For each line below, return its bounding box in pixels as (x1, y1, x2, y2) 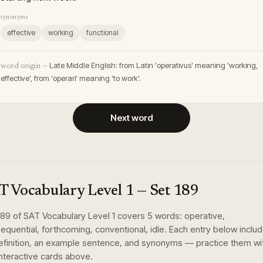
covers (115, 210, 147, 221)
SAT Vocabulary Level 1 (23, 210, 115, 221)
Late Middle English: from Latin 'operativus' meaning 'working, (49, 60, 258, 70)
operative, (184, 210, 225, 221)
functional (86, 28, 119, 37)
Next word (110, 112, 153, 123)
